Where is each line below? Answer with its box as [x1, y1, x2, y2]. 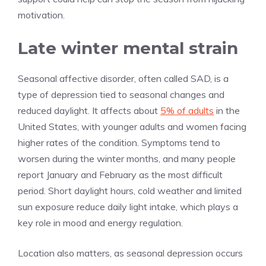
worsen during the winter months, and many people [18, 152, 236, 164]
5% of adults [160, 104, 214, 116]
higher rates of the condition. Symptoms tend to [18, 136, 220, 148]
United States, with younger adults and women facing [18, 120, 246, 132]
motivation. [18, 8, 65, 21]
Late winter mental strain [18, 37, 238, 58]
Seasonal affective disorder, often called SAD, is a [18, 72, 229, 84]
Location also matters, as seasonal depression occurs [18, 246, 243, 259]
